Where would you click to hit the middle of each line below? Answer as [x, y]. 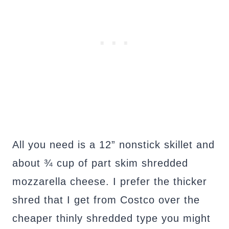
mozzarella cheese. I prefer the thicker [110, 182]
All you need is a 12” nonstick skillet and [113, 145]
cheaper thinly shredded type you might [111, 219]
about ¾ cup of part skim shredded [100, 163]
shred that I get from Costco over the [106, 200]
